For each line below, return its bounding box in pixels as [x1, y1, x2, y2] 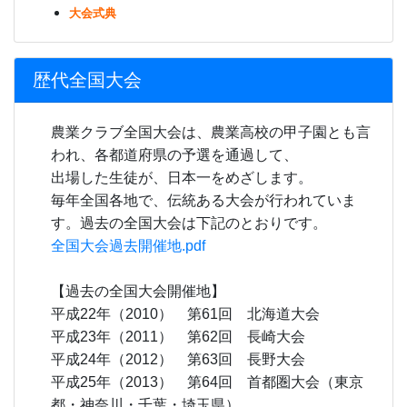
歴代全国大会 [33, 69, 142, 90]
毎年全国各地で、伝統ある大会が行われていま [51, 192, 356, 208]
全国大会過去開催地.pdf [51, 237, 205, 253]
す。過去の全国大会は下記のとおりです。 [51, 214, 327, 231]
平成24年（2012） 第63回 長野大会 [51, 351, 305, 367]
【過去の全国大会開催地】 [51, 283, 225, 299]
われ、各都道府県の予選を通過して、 [51, 146, 298, 163]
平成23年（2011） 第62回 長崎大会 [51, 328, 305, 344]
